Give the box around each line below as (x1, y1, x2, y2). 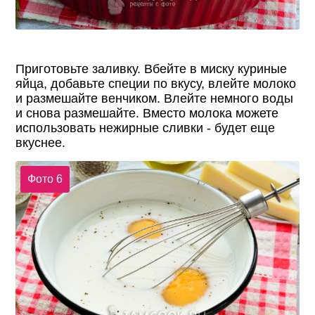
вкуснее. (15, 136, 66, 150)
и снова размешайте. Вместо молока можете (15, 106, 279, 121)
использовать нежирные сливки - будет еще (15, 121, 276, 136)
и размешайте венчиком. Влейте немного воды (15, 91, 294, 106)
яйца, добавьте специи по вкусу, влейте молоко (15, 77, 297, 91)
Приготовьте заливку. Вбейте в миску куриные (15, 62, 288, 77)
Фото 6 (27, 172, 63, 185)
